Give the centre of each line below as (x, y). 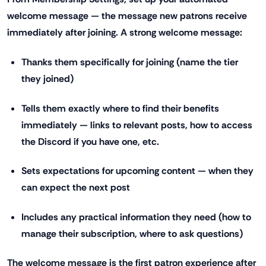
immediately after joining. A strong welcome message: (125, 33)
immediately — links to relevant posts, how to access (137, 125)
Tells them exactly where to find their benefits (120, 108)
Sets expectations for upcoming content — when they (137, 171)
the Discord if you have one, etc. (90, 141)
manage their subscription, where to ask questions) (132, 233)
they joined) (47, 79)
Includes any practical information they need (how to (136, 217)
